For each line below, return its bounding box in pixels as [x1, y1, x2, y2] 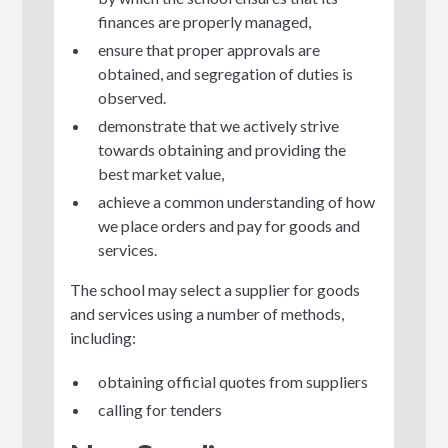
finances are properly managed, [98, 11, 312, 31]
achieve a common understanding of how [98, 191, 376, 211]
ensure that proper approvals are [98, 39, 321, 59]
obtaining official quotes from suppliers [98, 371, 369, 391]
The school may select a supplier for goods [70, 279, 361, 299]
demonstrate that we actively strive [98, 115, 340, 135]
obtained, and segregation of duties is [98, 63, 354, 83]
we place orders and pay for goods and [98, 215, 361, 235]
